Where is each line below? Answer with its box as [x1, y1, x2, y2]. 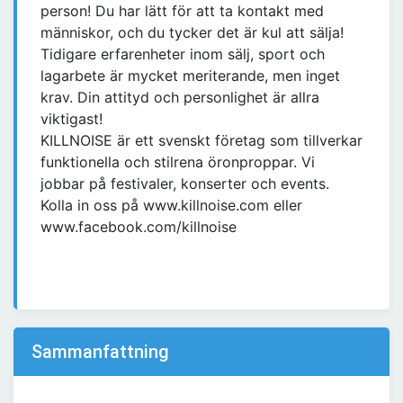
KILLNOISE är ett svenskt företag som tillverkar [40, 131, 363, 150]
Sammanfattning [31, 341, 169, 363]
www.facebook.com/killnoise [40, 218, 237, 237]
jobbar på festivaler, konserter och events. [40, 175, 329, 193]
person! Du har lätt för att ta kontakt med [40, 2, 324, 21]
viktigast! [40, 110, 103, 129]
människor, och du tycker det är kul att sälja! [40, 23, 344, 42]
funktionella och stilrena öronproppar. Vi [40, 153, 315, 172]
